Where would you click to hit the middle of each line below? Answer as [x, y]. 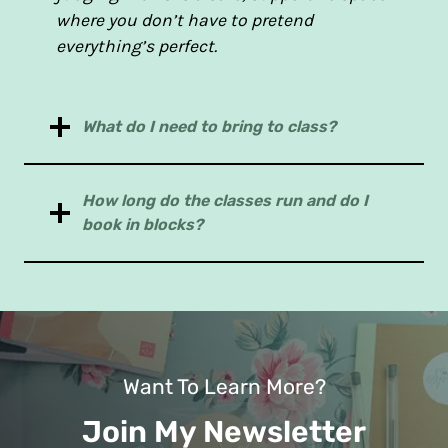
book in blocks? [142, 224]
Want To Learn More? [224, 386]
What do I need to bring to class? [209, 126]
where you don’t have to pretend [184, 20]
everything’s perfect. [136, 46]
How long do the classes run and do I [225, 200]
